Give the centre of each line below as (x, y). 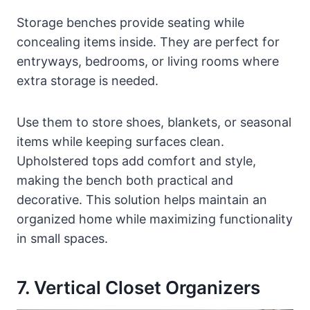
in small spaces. (62, 239)
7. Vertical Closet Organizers (138, 288)
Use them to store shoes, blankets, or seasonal (154, 122)
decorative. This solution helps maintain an (142, 200)
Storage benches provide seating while (130, 23)
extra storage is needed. (88, 81)
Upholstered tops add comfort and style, (136, 161)
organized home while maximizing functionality (155, 219)
